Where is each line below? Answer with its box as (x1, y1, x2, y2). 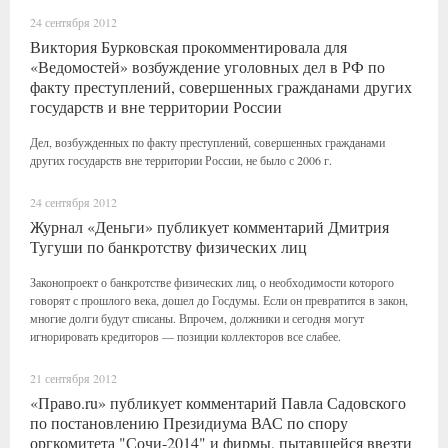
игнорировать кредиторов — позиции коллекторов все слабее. (30, 328, 341, 344)
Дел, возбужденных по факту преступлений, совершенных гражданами (30, 134, 385, 150)
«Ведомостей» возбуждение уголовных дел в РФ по (30, 56, 385, 77)
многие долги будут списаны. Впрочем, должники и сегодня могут (30, 310, 364, 326)
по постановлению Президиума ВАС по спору (30, 412, 348, 433)
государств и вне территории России (30, 96, 282, 117)
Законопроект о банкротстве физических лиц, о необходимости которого (30, 274, 394, 290)
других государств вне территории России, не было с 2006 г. (30, 152, 332, 168)
